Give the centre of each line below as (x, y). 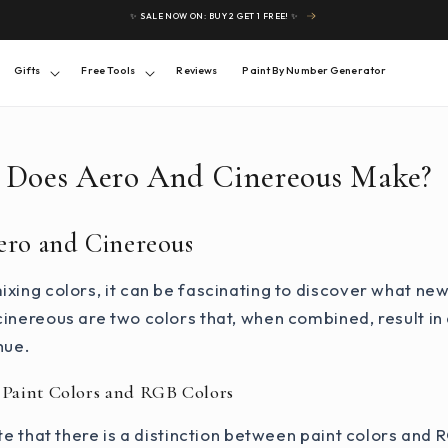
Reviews (197, 70)
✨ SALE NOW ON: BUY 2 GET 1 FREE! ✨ (214, 15)
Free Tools (108, 70)
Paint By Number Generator (314, 70)
